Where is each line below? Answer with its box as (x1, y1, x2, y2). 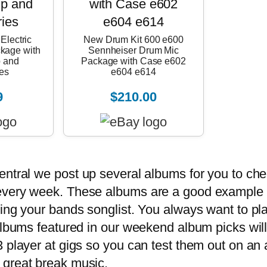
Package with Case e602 (81, 55, 186, 66)
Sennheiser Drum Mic (88, 45, 179, 55)
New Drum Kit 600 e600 (83, 34, 184, 45)
